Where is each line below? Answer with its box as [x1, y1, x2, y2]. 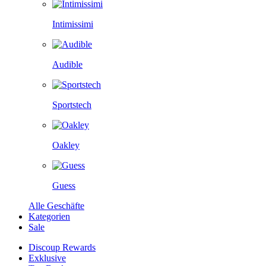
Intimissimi [52, 18, 93, 29]
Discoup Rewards [28, 242, 96, 252]
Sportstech [52, 99, 91, 110]
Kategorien [28, 211, 70, 221]
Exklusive [28, 252, 66, 263]
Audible [52, 59, 83, 69]
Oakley [52, 140, 80, 150]
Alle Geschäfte [28, 200, 84, 211]
